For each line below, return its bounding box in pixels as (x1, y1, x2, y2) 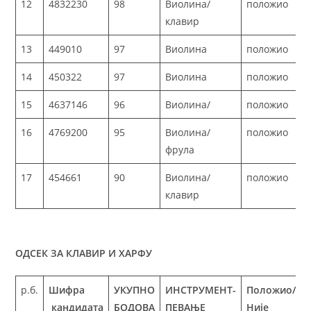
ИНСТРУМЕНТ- (165, 283, 237, 297)
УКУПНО (114, 283, 155, 297)
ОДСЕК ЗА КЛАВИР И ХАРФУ (15, 246, 153, 260)
